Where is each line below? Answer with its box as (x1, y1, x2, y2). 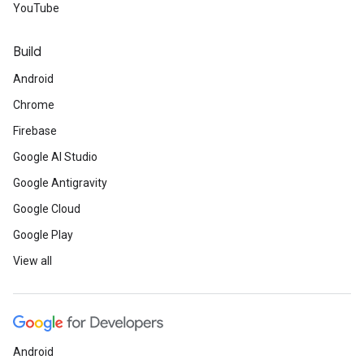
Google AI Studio (13, 150, 97, 163)
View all (13, 254, 52, 267)
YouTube (13, 2, 59, 15)
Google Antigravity (13, 176, 107, 189)
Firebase (13, 124, 57, 137)
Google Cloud (13, 202, 80, 215)
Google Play (13, 228, 73, 241)
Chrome (13, 98, 54, 111)
